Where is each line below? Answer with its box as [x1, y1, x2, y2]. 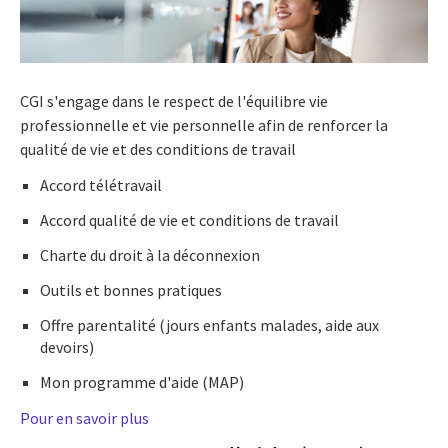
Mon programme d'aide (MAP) [40, 372, 244, 393]
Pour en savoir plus [20, 408, 149, 429]
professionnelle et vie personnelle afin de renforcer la [20, 115, 388, 136]
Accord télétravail [40, 175, 165, 196]
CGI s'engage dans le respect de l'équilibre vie [20, 91, 328, 112]
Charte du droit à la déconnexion [40, 245, 260, 266]
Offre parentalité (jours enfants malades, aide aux [40, 315, 379, 336]
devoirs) [40, 337, 94, 358]
